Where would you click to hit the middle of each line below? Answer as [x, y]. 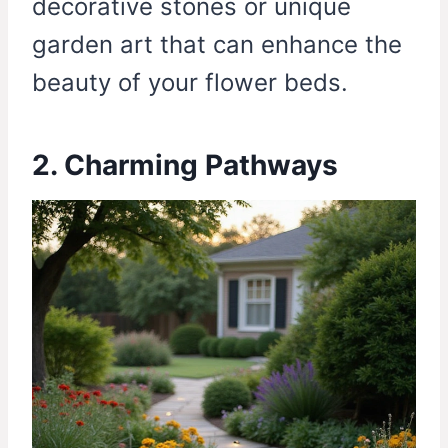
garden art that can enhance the [217, 45]
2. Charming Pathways [185, 165]
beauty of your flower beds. [190, 83]
